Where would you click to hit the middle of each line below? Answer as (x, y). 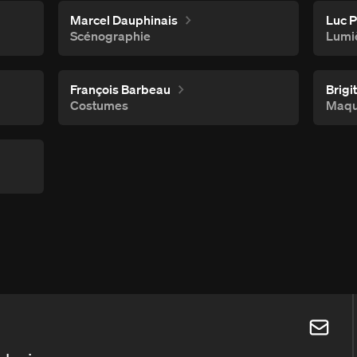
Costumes (100, 106)
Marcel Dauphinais (124, 20)
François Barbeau (121, 89)
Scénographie (111, 36)
